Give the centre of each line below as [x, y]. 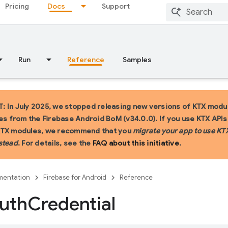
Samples [137, 60]
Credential [72, 204]
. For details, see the [55, 143]
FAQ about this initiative [136, 143]
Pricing [17, 6]
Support [116, 6]
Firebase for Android [75, 177]
